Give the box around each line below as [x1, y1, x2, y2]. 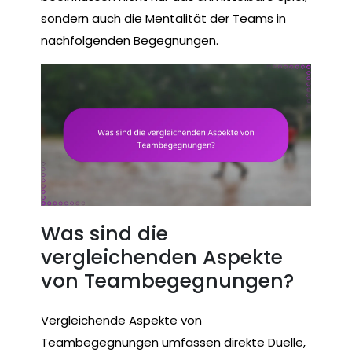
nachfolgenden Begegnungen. [41, 31, 218, 49]
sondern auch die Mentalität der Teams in [41, 9, 286, 27]
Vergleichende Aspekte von [41, 312, 202, 329]
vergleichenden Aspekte [41, 244, 283, 272]
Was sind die [41, 220, 168, 248]
